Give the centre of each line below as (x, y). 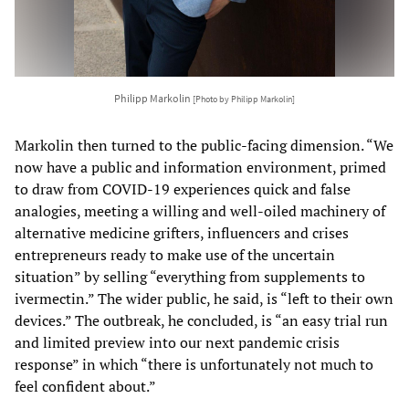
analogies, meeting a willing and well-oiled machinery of (200, 211)
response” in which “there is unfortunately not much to (194, 365)
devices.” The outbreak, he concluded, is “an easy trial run (201, 321)
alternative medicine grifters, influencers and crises (182, 233)
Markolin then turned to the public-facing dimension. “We (204, 146)
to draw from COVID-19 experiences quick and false (183, 189)
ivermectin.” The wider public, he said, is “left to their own (204, 299)
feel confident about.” (85, 387)
